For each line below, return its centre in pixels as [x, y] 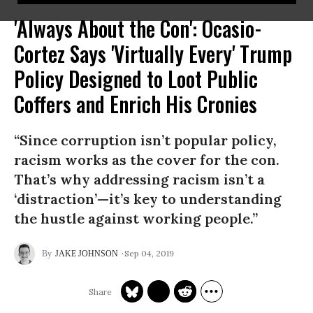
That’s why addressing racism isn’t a [139, 179]
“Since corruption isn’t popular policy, [145, 140]
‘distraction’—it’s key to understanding [148, 199]
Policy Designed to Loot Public [136, 79]
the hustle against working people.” [136, 218]
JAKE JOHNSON [87, 254]
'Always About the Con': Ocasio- [138, 28]
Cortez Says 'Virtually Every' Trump [153, 53]
